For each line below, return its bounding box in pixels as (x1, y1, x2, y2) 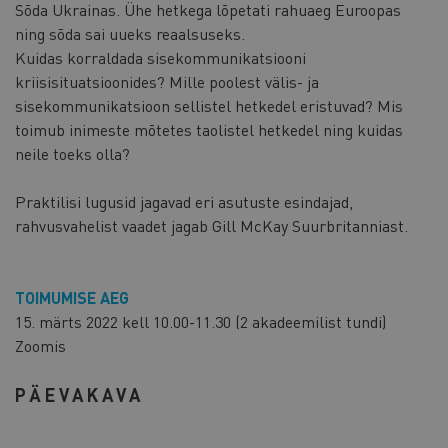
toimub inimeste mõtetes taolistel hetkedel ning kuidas (15, 118, 403, 140)
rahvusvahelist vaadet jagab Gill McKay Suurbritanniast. (15, 214, 408, 236)
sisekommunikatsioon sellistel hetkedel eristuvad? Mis (15, 94, 403, 116)
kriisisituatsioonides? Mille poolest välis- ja (15, 70, 319, 92)
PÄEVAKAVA (15, 382, 144, 406)
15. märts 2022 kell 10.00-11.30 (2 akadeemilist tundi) (15, 310, 386, 332)
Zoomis (15, 334, 66, 356)
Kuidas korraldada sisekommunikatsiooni (15, 46, 306, 68)
